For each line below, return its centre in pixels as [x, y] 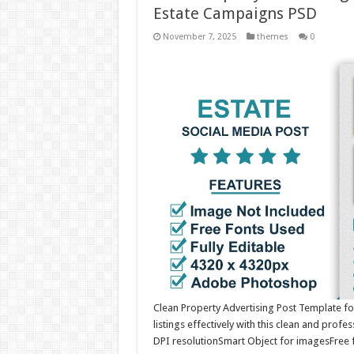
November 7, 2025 [199, 37]
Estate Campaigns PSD [235, 13]
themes [272, 37]
